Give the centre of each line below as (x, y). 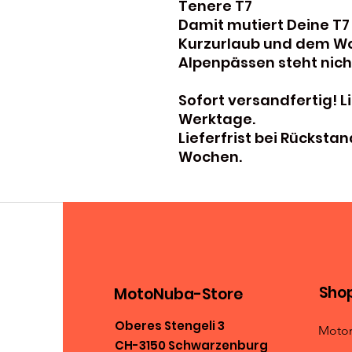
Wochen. (210, 156)
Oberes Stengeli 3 (169, 325)
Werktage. (217, 119)
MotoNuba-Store (178, 294)
